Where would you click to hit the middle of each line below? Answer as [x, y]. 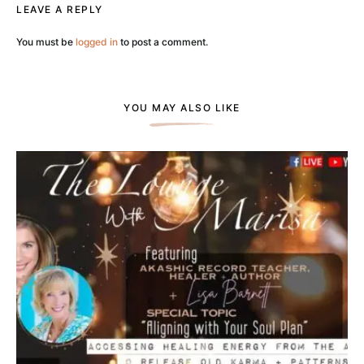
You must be [46, 41]
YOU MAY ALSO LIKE [182, 107]
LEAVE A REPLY [60, 9]
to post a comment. [163, 41]
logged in [97, 41]
